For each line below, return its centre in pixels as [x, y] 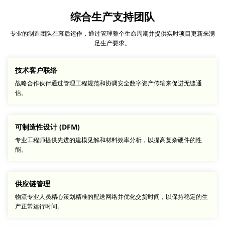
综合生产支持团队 [113, 17]
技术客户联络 [36, 70]
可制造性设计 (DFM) [47, 127]
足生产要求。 [113, 43]
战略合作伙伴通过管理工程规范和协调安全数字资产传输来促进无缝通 [108, 83]
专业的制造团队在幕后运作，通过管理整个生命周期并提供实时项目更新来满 [113, 33]
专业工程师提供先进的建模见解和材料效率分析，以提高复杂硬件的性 [108, 140]
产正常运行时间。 [39, 206]
